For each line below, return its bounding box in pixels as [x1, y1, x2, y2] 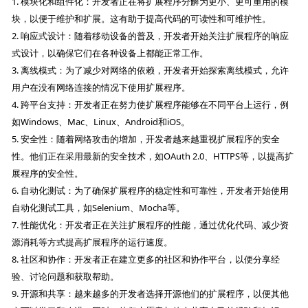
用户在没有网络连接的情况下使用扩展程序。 [12, 80, 191, 93]
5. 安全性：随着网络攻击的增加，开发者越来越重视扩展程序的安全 [12, 132, 280, 145]
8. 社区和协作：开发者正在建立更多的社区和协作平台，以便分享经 [12, 252, 280, 265]
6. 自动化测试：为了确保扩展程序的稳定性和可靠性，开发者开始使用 [12, 184, 289, 197]
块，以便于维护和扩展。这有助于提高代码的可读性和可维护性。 [12, 12, 272, 25]
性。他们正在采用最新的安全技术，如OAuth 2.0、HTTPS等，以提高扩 [12, 149, 294, 162]
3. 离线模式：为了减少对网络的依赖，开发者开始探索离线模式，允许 [12, 63, 289, 76]
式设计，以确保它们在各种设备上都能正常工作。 [12, 46, 209, 59]
